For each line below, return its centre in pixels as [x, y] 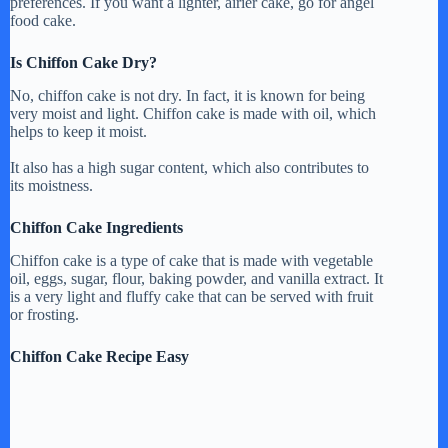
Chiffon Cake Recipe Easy [99, 356]
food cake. [43, 20]
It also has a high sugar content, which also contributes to [189, 167]
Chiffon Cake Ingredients [96, 227]
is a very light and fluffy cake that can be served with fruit [191, 296]
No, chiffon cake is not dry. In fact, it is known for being [187, 95]
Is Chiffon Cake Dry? [83, 62]
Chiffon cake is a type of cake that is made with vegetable [191, 260]
